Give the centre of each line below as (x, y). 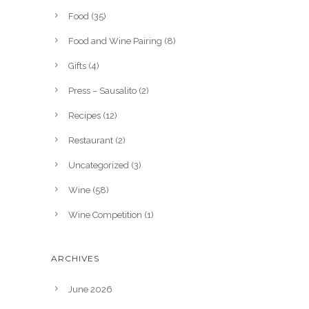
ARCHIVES (75, 258)
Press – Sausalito (102, 90)
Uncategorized (99, 165)
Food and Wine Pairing (115, 41)
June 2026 (90, 289)
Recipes (84, 115)
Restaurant (91, 140)
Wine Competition (105, 215)
